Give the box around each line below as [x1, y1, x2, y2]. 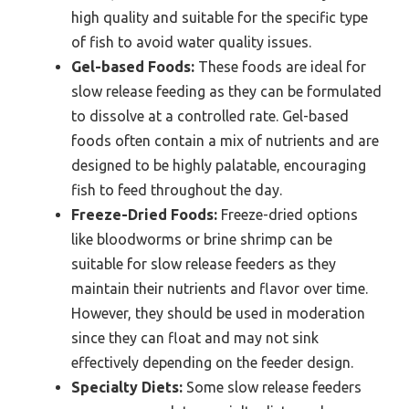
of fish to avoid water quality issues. [71, 33, 311, 50]
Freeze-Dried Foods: [71, 205, 217, 223]
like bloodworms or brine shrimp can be [71, 230, 332, 247]
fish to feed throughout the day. [71, 181, 282, 198]
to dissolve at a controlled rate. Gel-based [71, 107, 349, 124]
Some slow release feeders [183, 378, 362, 395]
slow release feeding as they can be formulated [71, 82, 382, 100]
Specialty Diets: [71, 378, 183, 395]
